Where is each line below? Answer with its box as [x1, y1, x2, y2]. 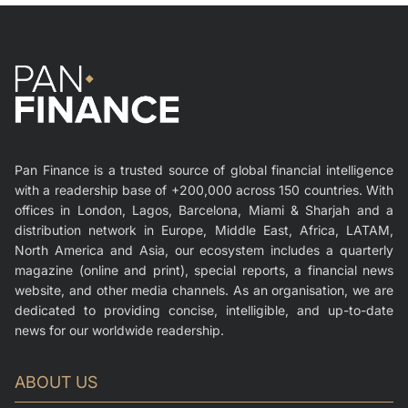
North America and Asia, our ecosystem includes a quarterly [15, 241, 393, 258]
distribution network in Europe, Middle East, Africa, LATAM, [15, 221, 393, 238]
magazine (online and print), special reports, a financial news [15, 261, 393, 278]
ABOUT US [15, 372, 97, 392]
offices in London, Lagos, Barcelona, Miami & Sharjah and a [15, 201, 393, 218]
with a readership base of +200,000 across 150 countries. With [15, 181, 393, 198]
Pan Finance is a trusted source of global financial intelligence [15, 161, 393, 178]
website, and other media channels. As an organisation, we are [15, 281, 393, 298]
